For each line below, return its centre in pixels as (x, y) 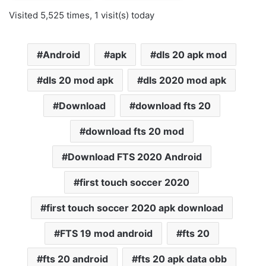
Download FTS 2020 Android (134, 156)
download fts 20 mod (134, 131)
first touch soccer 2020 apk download (134, 208)
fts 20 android (75, 259)
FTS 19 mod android (106, 233)
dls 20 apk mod (191, 54)
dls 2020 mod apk (185, 80)
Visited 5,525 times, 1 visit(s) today (82, 15)
